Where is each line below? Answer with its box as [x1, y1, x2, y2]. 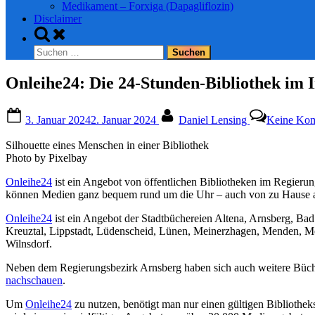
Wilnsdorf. [6, 237, 52, 250]
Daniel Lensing [179, 113, 250, 126]
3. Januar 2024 [25, 113, 91, 126]
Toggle [33, 25, 64, 37]
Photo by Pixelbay [6, 151, 87, 164]
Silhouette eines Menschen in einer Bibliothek [6, 139, 209, 151]
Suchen [33, 44, 66, 56]
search [33, 37, 61, 49]
